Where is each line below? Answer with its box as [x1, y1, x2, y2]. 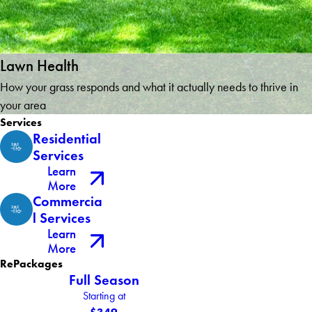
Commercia [32, 192, 102, 211]
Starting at [82, 290, 125, 303]
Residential [32, 130, 101, 148]
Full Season [68, 271, 139, 290]
